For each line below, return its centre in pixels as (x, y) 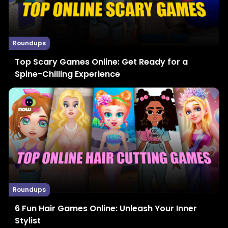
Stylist (28, 220)
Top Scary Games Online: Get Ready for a (101, 62)
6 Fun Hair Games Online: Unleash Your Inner (106, 208)
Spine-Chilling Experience (67, 74)
